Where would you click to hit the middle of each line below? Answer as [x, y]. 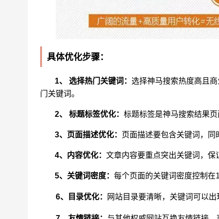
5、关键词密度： [84, 176]
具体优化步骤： [78, 57]
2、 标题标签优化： [89, 114]
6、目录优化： [81, 197]
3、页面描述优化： [88, 135]
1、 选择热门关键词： [93, 81]
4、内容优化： [80, 155]
